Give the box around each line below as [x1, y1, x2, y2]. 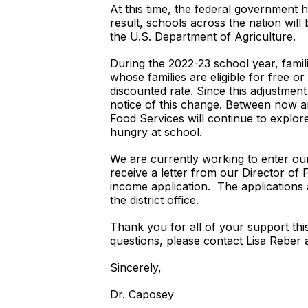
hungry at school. [110, 125, 202, 139]
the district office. [110, 193, 199, 207]
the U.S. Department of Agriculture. [110, 30, 299, 43]
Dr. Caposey [110, 287, 174, 301]
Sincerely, [110, 261, 165, 274]
